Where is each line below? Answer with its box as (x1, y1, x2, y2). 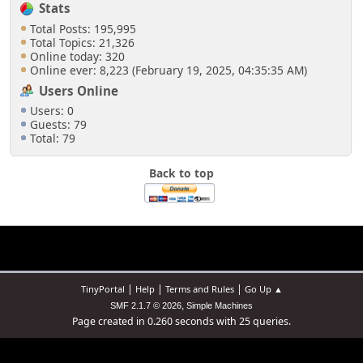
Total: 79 (29, 130, 75, 147)
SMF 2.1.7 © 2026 (110, 301, 181, 311)
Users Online (39, 82, 119, 99)
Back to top (149, 164, 214, 181)
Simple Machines (186, 301, 253, 311)
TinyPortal (80, 283, 125, 296)
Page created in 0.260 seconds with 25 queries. (72, 314, 291, 329)
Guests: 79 (29, 117, 87, 133)
